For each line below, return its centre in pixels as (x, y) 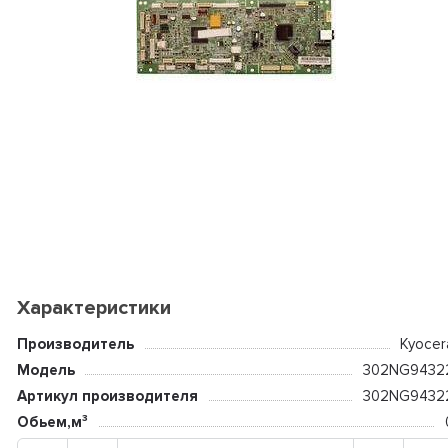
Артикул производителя (107, 396)
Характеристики (93, 308)
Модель (45, 370)
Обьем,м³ (52, 422)
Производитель (75, 344)
